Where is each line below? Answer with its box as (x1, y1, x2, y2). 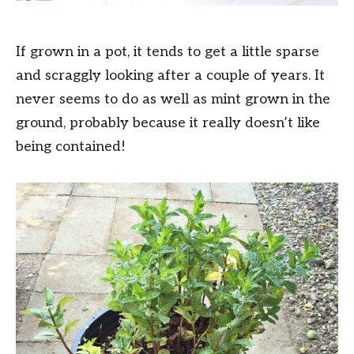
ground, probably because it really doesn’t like (16, 115, 320, 132)
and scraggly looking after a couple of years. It (16, 67, 325, 85)
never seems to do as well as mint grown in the (16, 91, 330, 108)
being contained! (16, 138, 126, 156)
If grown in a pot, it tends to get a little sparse (16, 43, 319, 61)
